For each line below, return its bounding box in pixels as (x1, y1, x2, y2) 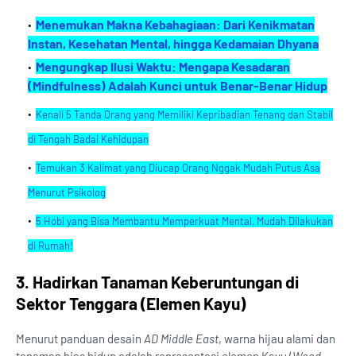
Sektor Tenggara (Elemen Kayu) (16, 293, 246, 314)
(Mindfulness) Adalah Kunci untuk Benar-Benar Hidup (28, 78, 327, 94)
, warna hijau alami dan (219, 331, 335, 346)
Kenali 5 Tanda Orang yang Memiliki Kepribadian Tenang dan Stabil (36, 108, 333, 122)
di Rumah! (28, 239, 73, 253)
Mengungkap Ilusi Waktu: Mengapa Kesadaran (36, 59, 290, 75)
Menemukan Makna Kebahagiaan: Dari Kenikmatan (36, 17, 315, 33)
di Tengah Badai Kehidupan (28, 133, 149, 146)
